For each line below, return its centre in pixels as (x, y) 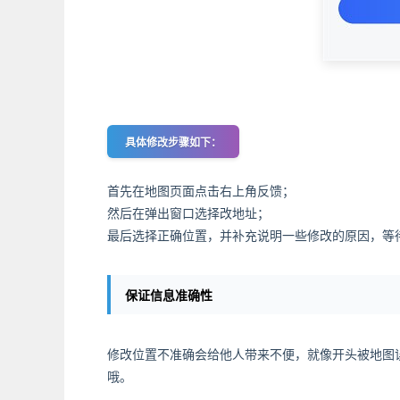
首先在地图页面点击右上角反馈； (201, 191)
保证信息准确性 (169, 295)
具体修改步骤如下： (173, 142)
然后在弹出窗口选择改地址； (188, 213)
